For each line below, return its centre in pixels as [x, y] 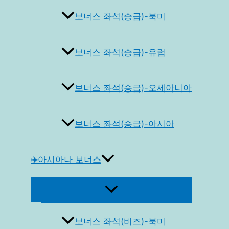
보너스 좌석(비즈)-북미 [120, 222]
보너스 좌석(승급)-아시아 [124, 124]
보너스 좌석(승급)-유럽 [120, 52]
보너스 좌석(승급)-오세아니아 [133, 88]
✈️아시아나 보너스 [66, 160]
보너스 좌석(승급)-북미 [120, 17]
